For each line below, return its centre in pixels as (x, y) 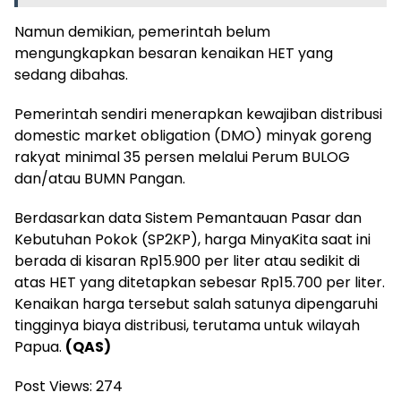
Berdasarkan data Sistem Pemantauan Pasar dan (188, 218)
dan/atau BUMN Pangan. (100, 178)
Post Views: (53, 386)
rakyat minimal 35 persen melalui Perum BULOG (182, 157)
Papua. (40, 346)
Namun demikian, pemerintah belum (142, 31)
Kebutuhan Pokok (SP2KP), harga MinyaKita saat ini (192, 239)
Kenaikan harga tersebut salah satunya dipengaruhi (196, 303)
